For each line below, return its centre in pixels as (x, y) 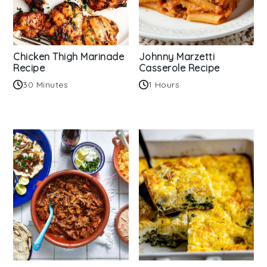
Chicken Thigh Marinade (69, 57)
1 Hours (164, 85)
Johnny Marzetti (176, 57)
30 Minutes (46, 85)
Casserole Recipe (179, 68)
